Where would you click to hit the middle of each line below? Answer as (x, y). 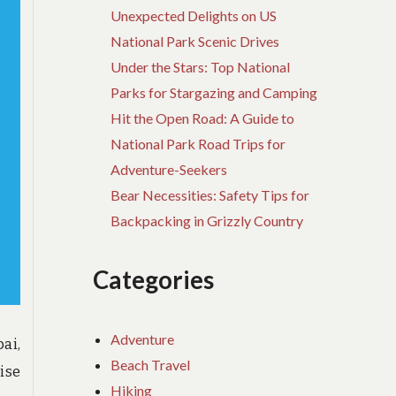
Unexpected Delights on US (194, 16)
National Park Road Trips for (198, 144)
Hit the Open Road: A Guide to (203, 118)
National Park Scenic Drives (195, 42)
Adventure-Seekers (169, 170)
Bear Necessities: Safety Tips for (210, 195)
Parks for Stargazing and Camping (214, 93)
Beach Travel (151, 364)
